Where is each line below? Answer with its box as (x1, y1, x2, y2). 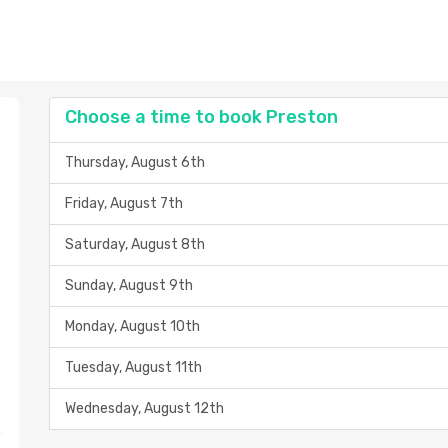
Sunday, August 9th (65, 277, 193, 294)
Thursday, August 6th (65, 154, 205, 171)
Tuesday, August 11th (65, 359, 202, 376)
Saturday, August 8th (65, 236, 205, 253)
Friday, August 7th (65, 195, 183, 212)
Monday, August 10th (65, 318, 200, 335)
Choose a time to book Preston (65, 106, 338, 128)
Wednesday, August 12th (65, 400, 224, 417)
